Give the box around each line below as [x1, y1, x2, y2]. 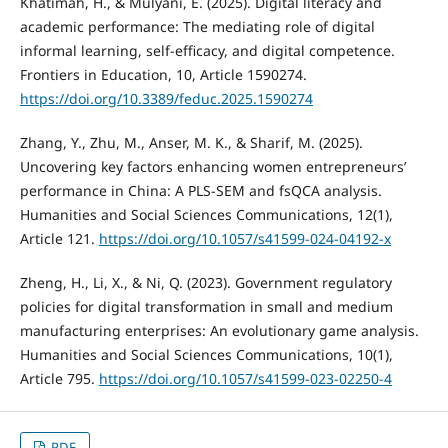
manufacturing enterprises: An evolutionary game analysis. [19, 320, 419, 340]
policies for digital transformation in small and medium [19, 296, 393, 316]
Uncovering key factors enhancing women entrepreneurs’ [19, 156, 406, 176]
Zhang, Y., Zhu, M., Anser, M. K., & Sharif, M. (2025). [19, 132, 363, 152]
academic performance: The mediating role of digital [19, 16, 375, 36]
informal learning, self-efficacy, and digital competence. [19, 40, 395, 60]
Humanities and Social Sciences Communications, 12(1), [19, 204, 393, 224]
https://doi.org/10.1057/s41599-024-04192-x [98, 228, 391, 248]
